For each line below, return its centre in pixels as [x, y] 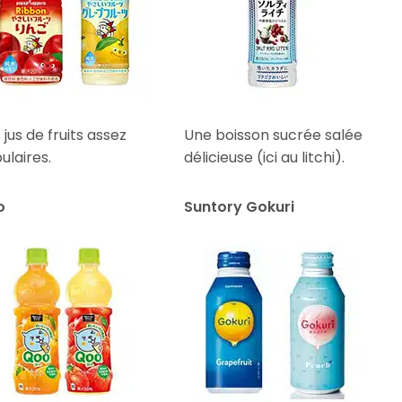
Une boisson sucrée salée [274, 135]
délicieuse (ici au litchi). [265, 157]
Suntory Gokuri [240, 206]
